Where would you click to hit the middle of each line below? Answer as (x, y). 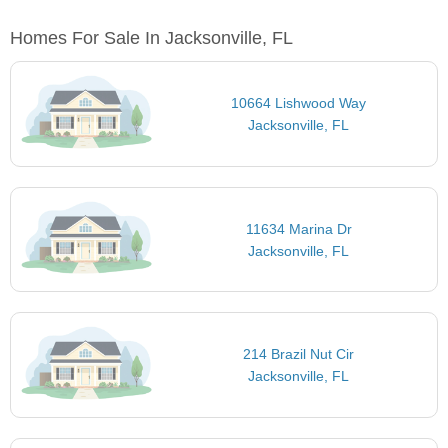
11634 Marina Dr (298, 228)
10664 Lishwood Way (299, 103)
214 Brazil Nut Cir (299, 354)
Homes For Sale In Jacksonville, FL (151, 38)
